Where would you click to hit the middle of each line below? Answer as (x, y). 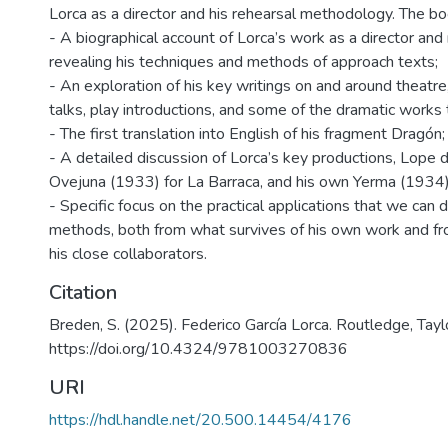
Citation (83, 292)
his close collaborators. (128, 254)
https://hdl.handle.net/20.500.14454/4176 (200, 420)
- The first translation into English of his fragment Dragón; (247, 134)
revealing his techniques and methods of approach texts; (243, 62)
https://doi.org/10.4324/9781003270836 (198, 349)
